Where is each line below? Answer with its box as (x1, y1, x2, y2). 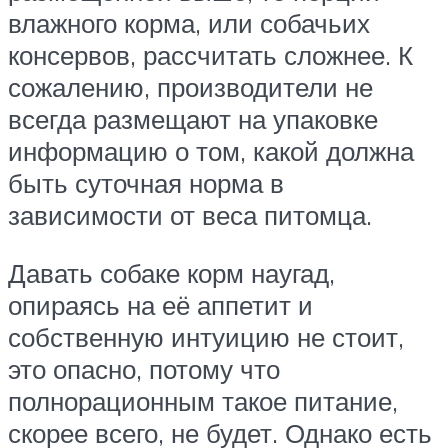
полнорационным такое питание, (8, 384, 398, 417)
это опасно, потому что (8, 352, 280, 385)
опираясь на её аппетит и (8, 288, 313, 321)
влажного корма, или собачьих (8, 7, 370, 40)
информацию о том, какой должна (8, 135, 414, 168)
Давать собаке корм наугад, (8, 256, 335, 289)
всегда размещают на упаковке (8, 103, 378, 136)
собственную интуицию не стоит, (8, 320, 404, 353)
